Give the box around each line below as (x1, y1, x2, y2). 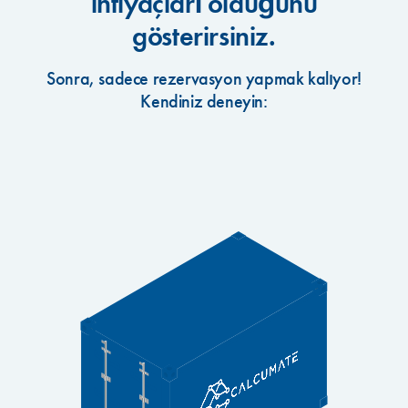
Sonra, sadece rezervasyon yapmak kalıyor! (46, 66, 362, 90)
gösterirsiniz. (132, 19, 276, 54)
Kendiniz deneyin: (140, 89, 268, 113)
